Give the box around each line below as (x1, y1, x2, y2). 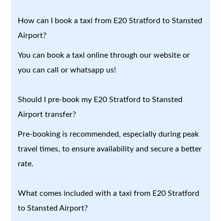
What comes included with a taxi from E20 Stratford (18, 189, 200, 197)
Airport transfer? (18, 110, 76, 118)
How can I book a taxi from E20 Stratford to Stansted (18, 16, 203, 25)
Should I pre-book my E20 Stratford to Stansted (18, 95, 183, 104)
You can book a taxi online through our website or (18, 51, 190, 59)
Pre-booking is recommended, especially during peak (18, 130, 199, 138)
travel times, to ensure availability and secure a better (18, 145, 202, 153)
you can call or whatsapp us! (18, 66, 116, 74)
